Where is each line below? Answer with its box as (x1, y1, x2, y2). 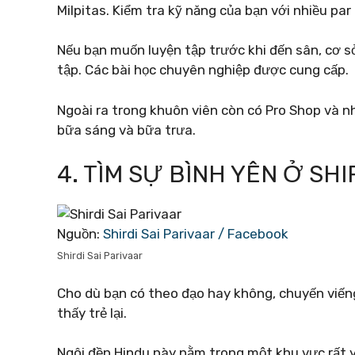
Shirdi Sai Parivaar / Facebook (103, 226, 288, 242)
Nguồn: (57, 226, 103, 242)
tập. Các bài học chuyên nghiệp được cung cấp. (57, 62, 349, 78)
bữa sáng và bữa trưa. (57, 121, 196, 138)
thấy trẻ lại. (57, 304, 127, 321)
